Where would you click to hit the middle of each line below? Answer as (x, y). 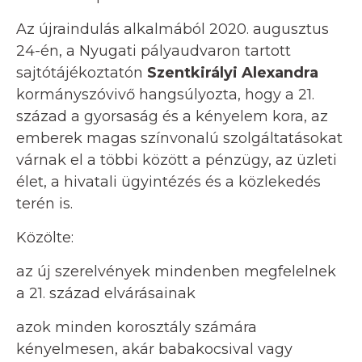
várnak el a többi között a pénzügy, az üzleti (177, 160)
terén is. (44, 204)
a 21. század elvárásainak (106, 294)
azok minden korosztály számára (137, 328)
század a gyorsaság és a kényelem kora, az (172, 117)
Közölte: (45, 238)
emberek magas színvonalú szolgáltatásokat (179, 139)
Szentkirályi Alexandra (233, 73)
